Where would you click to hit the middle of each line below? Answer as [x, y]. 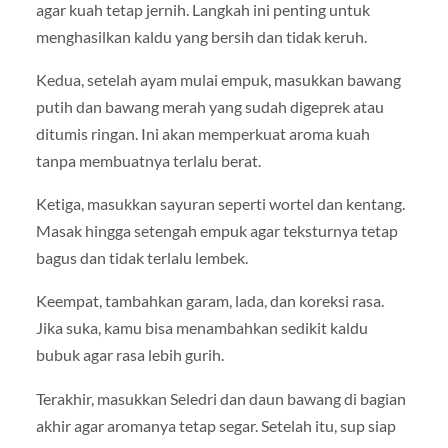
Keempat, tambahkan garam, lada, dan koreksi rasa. [209, 301]
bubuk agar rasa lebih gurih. [129, 355]
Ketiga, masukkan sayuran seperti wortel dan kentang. [220, 204]
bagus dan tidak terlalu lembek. [141, 258]
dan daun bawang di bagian [311, 398]
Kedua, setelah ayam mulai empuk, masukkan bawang [218, 80]
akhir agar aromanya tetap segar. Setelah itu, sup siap [215, 425]
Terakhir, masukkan [102, 398]
